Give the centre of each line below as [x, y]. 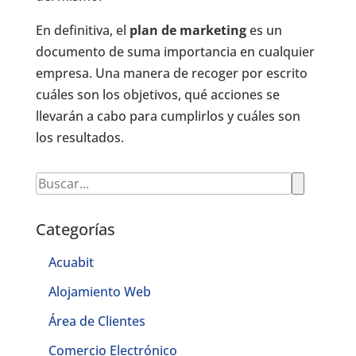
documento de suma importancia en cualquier [175, 51]
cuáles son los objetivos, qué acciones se [157, 94]
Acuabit [71, 262]
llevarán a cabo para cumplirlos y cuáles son [168, 116]
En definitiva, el [82, 30]
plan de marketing [188, 30]
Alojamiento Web [99, 291]
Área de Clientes [97, 321]
